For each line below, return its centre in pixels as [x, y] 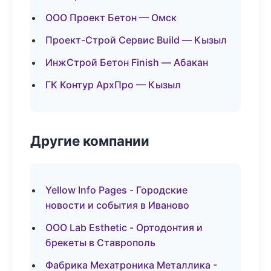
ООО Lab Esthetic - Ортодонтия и [124, 227]
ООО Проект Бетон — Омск [111, 18]
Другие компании [90, 141]
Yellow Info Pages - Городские [116, 190]
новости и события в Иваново [117, 205]
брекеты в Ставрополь [100, 243]
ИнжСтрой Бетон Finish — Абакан [127, 62]
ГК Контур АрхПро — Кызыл [113, 85]
